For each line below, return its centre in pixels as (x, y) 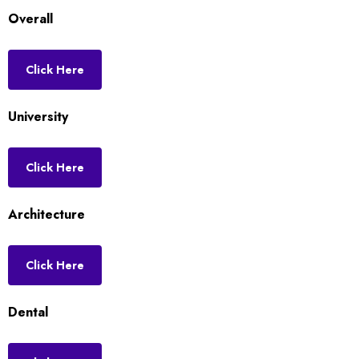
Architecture (46, 214)
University (38, 117)
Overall (30, 19)
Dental (28, 312)
